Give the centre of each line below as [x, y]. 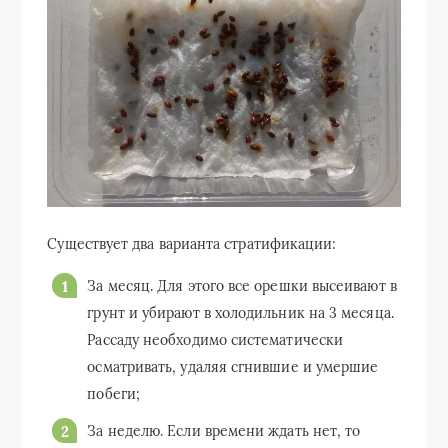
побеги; [113, 394]
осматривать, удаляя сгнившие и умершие [233, 367]
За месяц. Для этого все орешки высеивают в [242, 286]
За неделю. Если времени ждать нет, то [224, 431]
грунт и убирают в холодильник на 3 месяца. [240, 313]
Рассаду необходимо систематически [215, 340]
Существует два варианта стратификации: [192, 244]
